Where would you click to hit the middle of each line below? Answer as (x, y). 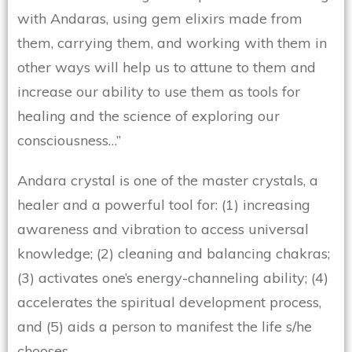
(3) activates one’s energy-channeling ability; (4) (173, 278)
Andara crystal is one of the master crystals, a (168, 181)
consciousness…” (69, 141)
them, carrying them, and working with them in (172, 43)
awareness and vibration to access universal (163, 229)
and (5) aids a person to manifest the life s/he (165, 327)
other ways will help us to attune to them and (167, 68)
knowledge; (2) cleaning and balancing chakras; (174, 254)
